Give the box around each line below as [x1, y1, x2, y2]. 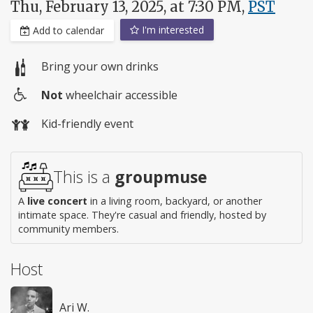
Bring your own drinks [41, 59, 159, 75]
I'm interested [139, 23, 204, 36]
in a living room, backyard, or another [87, 194, 262, 208]
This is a [53, 165, 115, 188]
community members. [18, 221, 119, 235]
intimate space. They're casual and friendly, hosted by [18, 208, 266, 221]
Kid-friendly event [41, 116, 133, 132]
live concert [27, 194, 87, 208]
